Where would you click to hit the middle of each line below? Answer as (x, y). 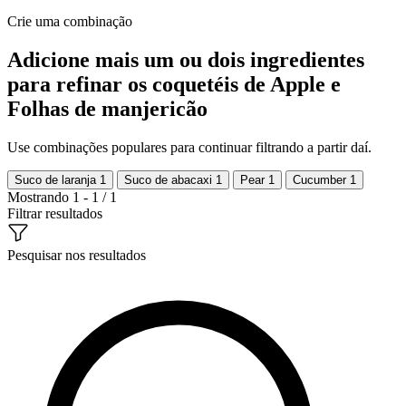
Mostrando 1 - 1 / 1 (62, 197)
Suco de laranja (57, 179)
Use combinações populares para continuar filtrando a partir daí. (189, 147)
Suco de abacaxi (170, 179)
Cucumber (321, 179)
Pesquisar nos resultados (77, 255)
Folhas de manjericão (107, 108)
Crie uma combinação (70, 21)
